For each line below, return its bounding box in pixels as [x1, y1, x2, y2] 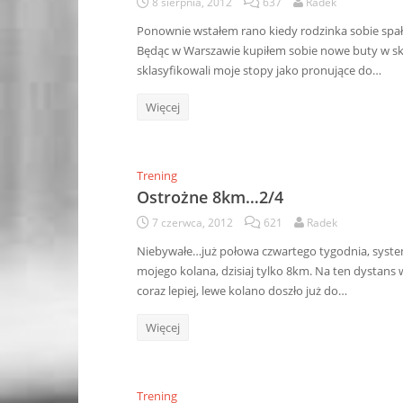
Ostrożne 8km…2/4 [137, 186, 283, 208]
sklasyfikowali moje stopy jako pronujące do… [137, 62, 381, 78]
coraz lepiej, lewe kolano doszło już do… [137, 282, 347, 299]
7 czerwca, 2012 [152, 215, 233, 230]
